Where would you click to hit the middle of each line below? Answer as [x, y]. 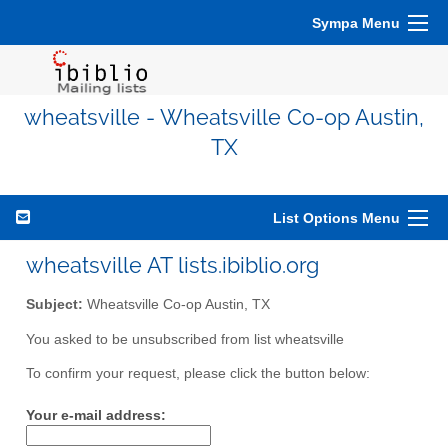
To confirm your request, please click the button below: [198, 374]
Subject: [54, 304]
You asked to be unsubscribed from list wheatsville [185, 339]
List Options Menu [336, 218]
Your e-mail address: [96, 415]
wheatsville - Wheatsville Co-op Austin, [224, 117]
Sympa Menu [356, 23]
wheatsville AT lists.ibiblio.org [172, 265]
